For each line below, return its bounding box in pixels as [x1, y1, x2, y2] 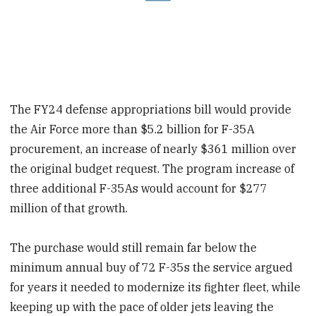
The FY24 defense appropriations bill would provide [10, 102, 292, 116]
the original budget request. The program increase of [10, 161, 295, 176]
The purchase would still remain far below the [10, 241, 257, 255]
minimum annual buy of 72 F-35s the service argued [10, 260, 293, 275]
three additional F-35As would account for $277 [10, 181, 268, 195]
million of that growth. [10, 200, 128, 215]
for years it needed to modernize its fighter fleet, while [10, 280, 301, 295]
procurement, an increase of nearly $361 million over [10, 141, 297, 156]
